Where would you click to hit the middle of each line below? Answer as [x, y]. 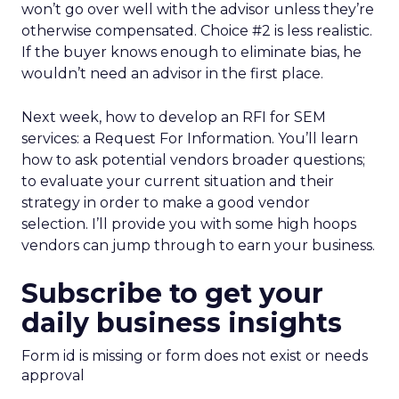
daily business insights [182, 323]
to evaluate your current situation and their [178, 181]
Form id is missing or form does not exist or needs [195, 356]
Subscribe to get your [172, 293]
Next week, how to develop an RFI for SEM [174, 117]
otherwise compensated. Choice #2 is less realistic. [197, 31]
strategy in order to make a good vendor [166, 203]
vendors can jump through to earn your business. [198, 245]
